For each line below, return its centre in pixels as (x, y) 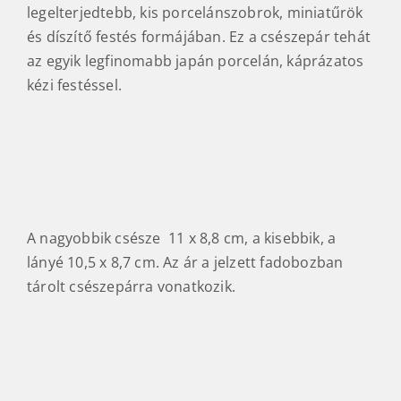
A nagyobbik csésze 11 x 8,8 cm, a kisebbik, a (182, 238)
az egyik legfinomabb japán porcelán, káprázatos (196, 61)
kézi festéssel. (74, 85)
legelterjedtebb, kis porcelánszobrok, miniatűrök (195, 13)
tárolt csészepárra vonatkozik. (131, 286)
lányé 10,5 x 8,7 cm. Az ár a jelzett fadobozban (185, 262)
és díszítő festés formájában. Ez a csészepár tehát (199, 37)
